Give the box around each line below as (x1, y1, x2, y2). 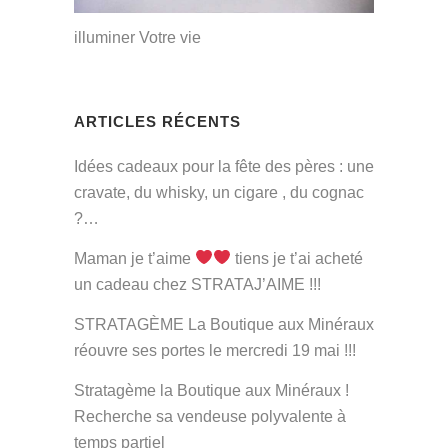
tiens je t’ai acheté (231, 249, 364, 267)
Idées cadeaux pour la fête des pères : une (74, 157, 374, 175)
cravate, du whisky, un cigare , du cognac (74, 183, 364, 201)
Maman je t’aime (74, 249, 195, 267)
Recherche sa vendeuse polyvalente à (74, 407, 346, 425)
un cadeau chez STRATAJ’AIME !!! (74, 275, 321, 293)
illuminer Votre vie (74, 28, 201, 46)
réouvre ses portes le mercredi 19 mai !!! (74, 341, 356, 359)
